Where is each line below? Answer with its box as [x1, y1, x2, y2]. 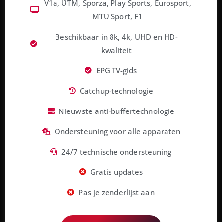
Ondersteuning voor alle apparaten [54, 126, 181, 136]
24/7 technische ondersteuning [61, 146, 172, 157]
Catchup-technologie [80, 85, 153, 96]
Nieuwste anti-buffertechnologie [58, 106, 175, 116]
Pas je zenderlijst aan [78, 187, 155, 197]
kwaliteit [101, 45, 132, 55]
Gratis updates [90, 166, 143, 177]
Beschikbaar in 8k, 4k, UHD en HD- [55, 31, 178, 42]
